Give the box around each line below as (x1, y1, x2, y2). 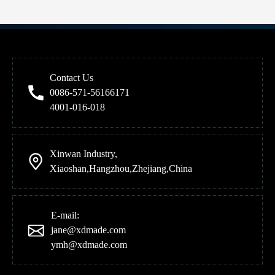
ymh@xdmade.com (51, 239, 127, 250)
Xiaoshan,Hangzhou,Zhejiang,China (50, 163, 192, 174)
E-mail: (51, 210, 79, 220)
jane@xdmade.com (51, 225, 126, 235)
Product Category (38, 87, 125, 100)
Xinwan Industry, (50, 149, 117, 159)
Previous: (120, 1, 155, 10)
